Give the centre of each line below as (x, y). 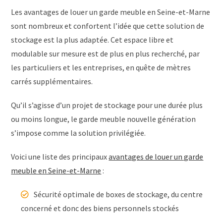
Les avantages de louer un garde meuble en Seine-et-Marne (111, 12)
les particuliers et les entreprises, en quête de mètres (101, 67)
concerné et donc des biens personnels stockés (100, 208)
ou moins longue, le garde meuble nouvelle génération (104, 119)
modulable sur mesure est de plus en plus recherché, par (106, 53)
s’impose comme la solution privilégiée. (79, 133)
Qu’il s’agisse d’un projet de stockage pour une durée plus (107, 105)
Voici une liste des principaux (60, 156)
